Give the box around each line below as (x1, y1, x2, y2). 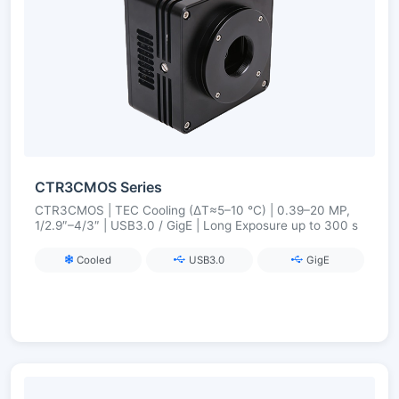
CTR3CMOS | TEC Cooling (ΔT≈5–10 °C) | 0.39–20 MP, (35, 203, 350, 218)
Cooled (77, 253, 112, 266)
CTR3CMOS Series (35, 178, 162, 197)
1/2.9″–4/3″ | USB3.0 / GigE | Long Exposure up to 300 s (35, 218, 358, 233)
